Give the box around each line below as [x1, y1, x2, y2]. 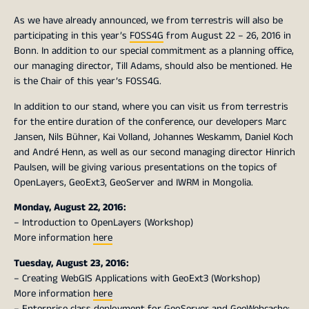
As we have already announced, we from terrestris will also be [14, 12, 283, 28]
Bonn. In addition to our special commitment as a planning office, [14, 43, 294, 58]
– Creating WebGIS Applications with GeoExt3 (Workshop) [14, 271, 260, 286]
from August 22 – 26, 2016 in [163, 28, 291, 43]
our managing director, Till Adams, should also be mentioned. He [14, 58, 292, 73]
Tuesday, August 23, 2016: [14, 256, 129, 271]
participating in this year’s [14, 28, 130, 43]
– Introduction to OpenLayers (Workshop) [14, 215, 193, 230]
